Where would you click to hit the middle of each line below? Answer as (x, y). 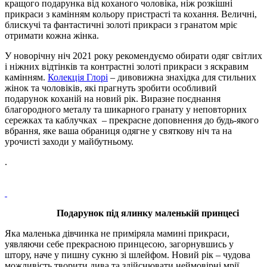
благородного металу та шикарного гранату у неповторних (126, 109)
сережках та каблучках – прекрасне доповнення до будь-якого (132, 120)
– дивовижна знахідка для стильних (182, 77)
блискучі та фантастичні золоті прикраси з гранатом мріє (121, 24)
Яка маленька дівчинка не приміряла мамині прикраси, (117, 233)
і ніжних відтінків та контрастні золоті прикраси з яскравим (127, 66)
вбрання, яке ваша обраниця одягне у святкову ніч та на (118, 131)
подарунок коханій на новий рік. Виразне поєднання (113, 98)
